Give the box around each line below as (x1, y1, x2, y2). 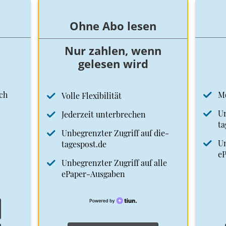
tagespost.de (62, 139, 106, 150)
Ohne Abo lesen (70, 18, 156, 34)
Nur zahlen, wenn (65, 43, 161, 59)
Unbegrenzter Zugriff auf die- (62, 128, 169, 139)
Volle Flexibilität (62, 90, 122, 101)
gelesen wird (78, 56, 148, 72)
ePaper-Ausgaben (62, 168, 125, 180)
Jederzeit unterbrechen (62, 109, 146, 120)
